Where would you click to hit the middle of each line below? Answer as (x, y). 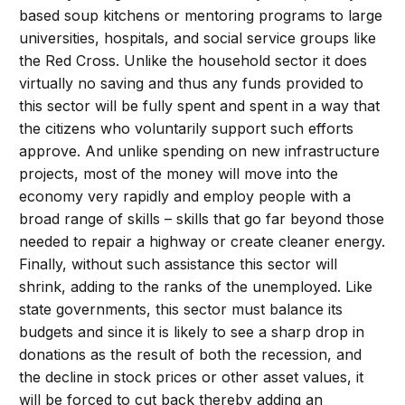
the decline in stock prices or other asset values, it (192, 377)
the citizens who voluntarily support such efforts (187, 129)
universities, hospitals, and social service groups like (198, 38)
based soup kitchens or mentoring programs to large (201, 16)
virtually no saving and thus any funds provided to (192, 84)
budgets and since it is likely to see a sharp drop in (192, 332)
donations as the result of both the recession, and (191, 355)
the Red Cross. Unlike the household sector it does (193, 61)
